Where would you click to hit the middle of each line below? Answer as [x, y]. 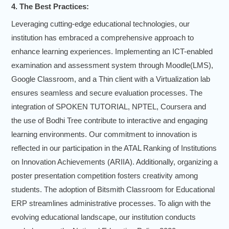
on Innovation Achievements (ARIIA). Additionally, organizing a [114, 162]
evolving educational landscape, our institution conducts [104, 217]
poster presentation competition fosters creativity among [105, 176]
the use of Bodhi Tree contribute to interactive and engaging [109, 121]
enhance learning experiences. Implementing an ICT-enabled [112, 52]
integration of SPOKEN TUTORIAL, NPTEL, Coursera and [109, 107]
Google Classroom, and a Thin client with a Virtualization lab [111, 79]
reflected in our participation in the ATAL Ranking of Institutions [114, 148]
